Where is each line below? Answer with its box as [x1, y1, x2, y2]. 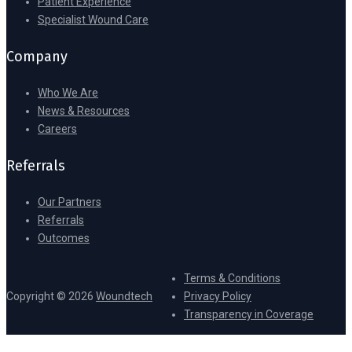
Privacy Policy [184, 290, 251, 303]
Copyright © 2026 [6, 290, 96, 303]
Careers [38, 123, 77, 136]
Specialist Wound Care [38, 13, 148, 27]
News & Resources [38, 104, 130, 118]
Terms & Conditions [184, 272, 280, 285]
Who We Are [38, 86, 98, 100]
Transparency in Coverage [184, 308, 313, 321]
